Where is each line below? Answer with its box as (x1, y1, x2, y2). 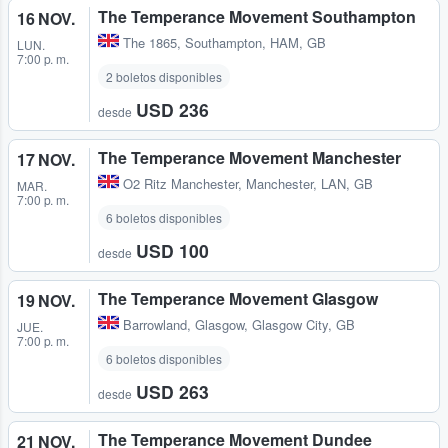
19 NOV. (17, 289, 75, 313)
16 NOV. (17, 7, 75, 31)
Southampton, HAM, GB (185, 33, 326, 53)
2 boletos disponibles (106, 68, 222, 86)
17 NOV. (17, 148, 75, 172)
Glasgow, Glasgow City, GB (195, 315, 355, 335)
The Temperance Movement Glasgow (98, 287, 378, 311)
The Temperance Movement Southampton (98, 5, 416, 29)
